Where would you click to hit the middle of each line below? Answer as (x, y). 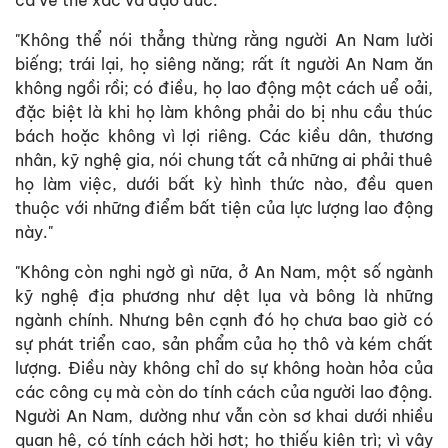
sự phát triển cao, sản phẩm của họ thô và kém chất (224, 343)
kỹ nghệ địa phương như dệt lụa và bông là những (224, 295)
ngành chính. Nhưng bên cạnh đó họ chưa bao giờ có (224, 319)
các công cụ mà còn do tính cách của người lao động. (224, 391)
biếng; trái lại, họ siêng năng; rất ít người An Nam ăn (224, 63)
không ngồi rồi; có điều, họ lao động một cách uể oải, (224, 87)
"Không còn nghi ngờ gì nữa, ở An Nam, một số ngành (224, 271)
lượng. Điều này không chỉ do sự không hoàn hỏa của (224, 367)
